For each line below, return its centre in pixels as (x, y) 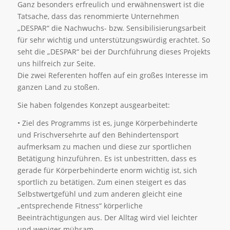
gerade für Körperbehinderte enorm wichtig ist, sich (107, 170)
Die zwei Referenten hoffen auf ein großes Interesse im (112, 75)
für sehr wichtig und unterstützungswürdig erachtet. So (113, 40)
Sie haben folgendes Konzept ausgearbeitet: (93, 105)
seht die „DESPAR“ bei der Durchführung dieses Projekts (114, 51)
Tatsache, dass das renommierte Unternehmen (98, 16)
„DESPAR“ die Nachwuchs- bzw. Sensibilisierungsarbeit (111, 28)
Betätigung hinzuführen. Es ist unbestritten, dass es (107, 158)
